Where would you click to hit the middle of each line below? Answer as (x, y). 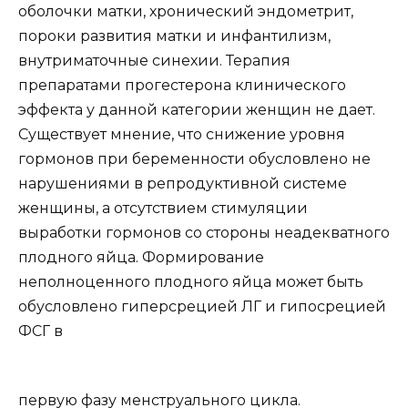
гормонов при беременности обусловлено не (194, 158)
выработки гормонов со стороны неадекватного (204, 232)
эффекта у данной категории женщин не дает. (197, 109)
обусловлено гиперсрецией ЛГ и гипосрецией (202, 306)
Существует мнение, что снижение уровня (182, 134)
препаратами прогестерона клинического (182, 85)
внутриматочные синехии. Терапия (154, 60)
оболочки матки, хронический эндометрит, (186, 11)
